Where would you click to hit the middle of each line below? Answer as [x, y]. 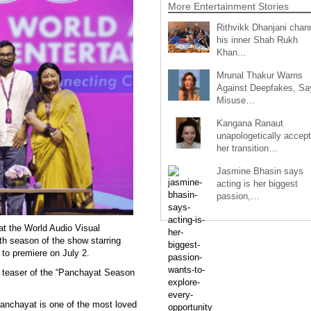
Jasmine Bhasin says [260, 171]
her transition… [247, 148]
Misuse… [235, 100]
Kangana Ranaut [250, 123]
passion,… [238, 196]
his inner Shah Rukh [257, 40]
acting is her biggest [257, 183]
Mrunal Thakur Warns [259, 75]
